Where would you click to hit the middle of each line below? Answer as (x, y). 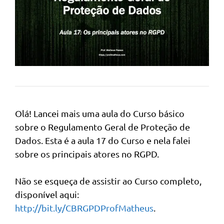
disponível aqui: (47, 194)
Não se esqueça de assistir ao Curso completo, (108, 180)
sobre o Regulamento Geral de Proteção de (102, 126)
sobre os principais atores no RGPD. (87, 153)
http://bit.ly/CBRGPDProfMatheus (84, 207)
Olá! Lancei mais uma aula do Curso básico (100, 113)
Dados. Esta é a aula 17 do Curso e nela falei (103, 140)
